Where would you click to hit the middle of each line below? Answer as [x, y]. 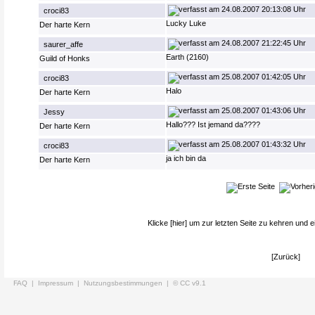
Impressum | [61, 283]
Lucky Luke [186, 23]
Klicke [159, 223]
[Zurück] [286, 257]
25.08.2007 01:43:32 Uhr [263, 144]
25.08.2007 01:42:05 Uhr [263, 77]
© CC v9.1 [189, 283]
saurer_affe [64, 44]
